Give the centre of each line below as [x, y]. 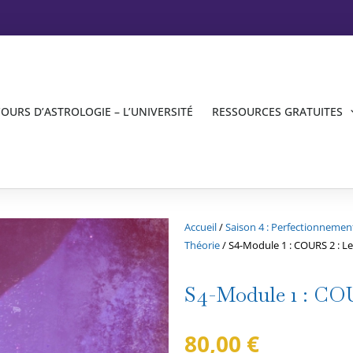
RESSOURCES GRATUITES [277, 111]
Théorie [202, 245]
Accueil [201, 227]
